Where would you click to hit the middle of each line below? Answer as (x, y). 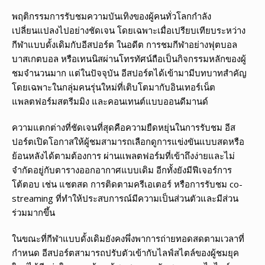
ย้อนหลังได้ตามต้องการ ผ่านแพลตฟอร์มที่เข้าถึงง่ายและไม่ (123, 156)
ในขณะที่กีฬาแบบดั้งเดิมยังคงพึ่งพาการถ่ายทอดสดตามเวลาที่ (128, 239)
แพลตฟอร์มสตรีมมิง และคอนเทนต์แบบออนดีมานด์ (110, 101)
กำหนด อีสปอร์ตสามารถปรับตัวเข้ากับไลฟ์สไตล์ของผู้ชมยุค (125, 253)
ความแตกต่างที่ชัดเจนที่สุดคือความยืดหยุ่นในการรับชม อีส (124, 127)
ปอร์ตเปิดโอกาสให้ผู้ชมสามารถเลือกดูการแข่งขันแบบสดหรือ (128, 142)
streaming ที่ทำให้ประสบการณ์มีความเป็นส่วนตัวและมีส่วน (125, 198)
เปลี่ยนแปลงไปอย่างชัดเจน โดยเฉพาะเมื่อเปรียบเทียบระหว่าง (129, 30)
